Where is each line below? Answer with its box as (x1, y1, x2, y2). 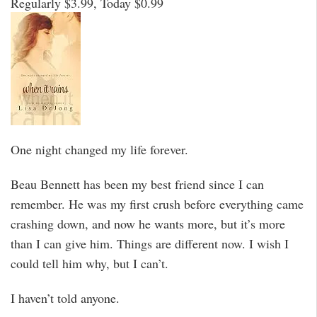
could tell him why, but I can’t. (11, 254, 168, 272)
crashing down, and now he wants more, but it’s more (11, 214, 285, 232)
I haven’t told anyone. (11, 289, 120, 306)
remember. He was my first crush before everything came (11, 195, 304, 212)
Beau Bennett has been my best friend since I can (11, 175, 264, 192)
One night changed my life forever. (11, 141, 188, 158)
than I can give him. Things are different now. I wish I (11, 234, 289, 252)
